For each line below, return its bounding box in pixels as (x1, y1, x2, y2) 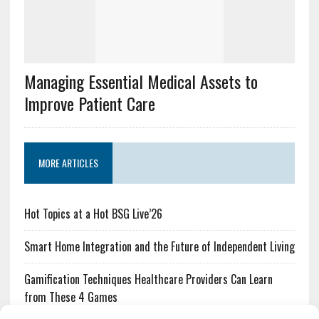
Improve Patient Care (23, 90, 155, 117)
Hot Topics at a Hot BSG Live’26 (23, 205, 162, 223)
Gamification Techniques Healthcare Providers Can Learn (23, 271, 273, 288)
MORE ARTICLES (38, 155, 98, 171)
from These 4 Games (23, 288, 117, 306)
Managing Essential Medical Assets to (23, 68, 258, 95)
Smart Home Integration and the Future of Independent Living (23, 238, 295, 256)
